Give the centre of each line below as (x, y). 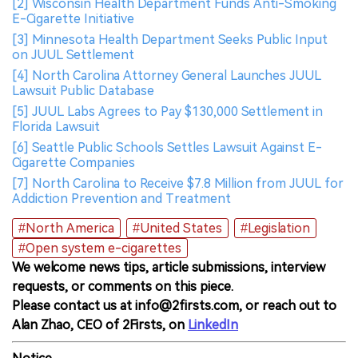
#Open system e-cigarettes (100, 248)
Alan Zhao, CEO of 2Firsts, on (100, 324)
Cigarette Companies (74, 162)
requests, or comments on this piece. (123, 286)
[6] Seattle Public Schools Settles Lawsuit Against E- (167, 147)
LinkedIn (213, 324)
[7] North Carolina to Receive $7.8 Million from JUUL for (178, 183)
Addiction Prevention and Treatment (121, 198)
